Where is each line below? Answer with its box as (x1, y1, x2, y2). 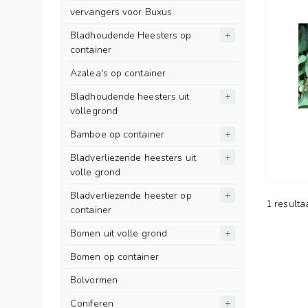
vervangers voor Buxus (70, 5, 173, 19)
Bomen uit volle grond (70, 227, 168, 240)
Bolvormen (70, 274, 118, 287)
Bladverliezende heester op (70, 189, 192, 202)
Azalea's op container (70, 67, 166, 80)
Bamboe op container (70, 128, 164, 141)
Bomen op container (70, 250, 159, 263)
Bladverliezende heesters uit (70, 151, 196, 164)
